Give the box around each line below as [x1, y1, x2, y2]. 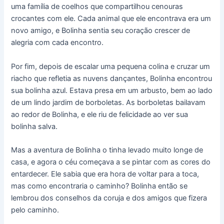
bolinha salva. [11, 121, 58, 131]
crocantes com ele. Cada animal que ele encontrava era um [11, 14, 211, 23]
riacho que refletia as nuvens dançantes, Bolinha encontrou [11, 73, 212, 83]
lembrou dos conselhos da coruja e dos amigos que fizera [11, 193, 207, 203]
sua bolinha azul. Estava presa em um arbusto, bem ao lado [11, 85, 213, 95]
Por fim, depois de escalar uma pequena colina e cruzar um [11, 61, 210, 71]
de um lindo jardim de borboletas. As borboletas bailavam [11, 97, 206, 107]
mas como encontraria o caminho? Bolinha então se [11, 181, 188, 191]
